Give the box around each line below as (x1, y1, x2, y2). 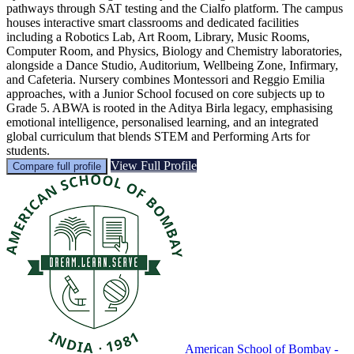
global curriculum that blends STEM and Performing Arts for (6, 129, 310, 143)
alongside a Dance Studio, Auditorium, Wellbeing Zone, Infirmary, (6, 58, 338, 72)
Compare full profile (13, 160, 101, 172)
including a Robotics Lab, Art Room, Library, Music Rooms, (6, 29, 310, 43)
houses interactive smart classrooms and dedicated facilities (6, 15, 299, 29)
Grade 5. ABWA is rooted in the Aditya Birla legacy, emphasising (6, 100, 333, 115)
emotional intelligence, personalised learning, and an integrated (6, 115, 318, 129)
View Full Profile (111, 158, 197, 172)
